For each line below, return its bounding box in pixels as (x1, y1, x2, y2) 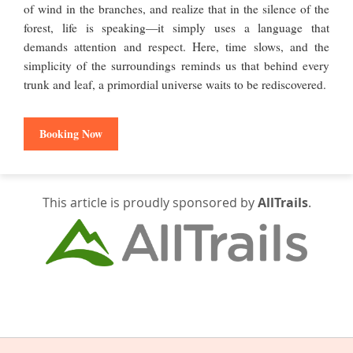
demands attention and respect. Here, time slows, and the (24, 39, 329, 55)
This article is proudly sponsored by (42, 194, 258, 212)
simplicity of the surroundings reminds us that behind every (24, 58, 329, 74)
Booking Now (39, 125, 102, 143)
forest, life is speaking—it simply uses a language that (24, 20, 329, 36)
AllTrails (257, 194, 308, 212)
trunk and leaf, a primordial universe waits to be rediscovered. (24, 76, 326, 93)
